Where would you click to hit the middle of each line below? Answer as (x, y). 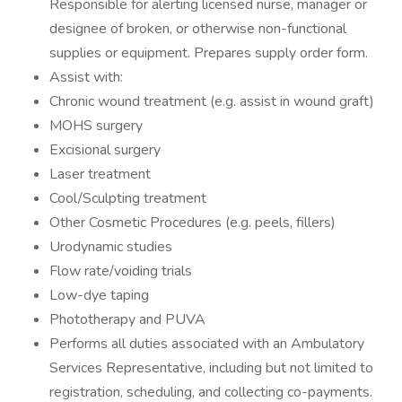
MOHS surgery (96, 126)
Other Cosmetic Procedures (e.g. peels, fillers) (192, 223)
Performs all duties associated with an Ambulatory (207, 344)
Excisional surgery (105, 150)
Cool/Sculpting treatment (128, 198)
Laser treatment (100, 174)
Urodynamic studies (111, 247)
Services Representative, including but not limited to (211, 368)
